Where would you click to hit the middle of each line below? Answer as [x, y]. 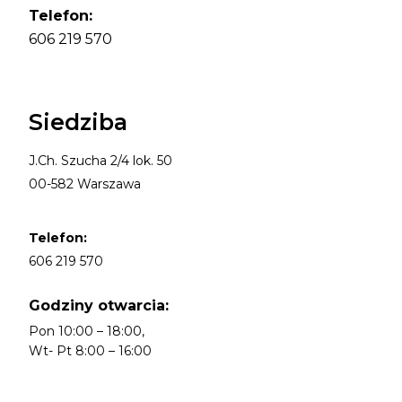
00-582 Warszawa [85, 184]
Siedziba [78, 122]
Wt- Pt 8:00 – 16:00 [90, 350]
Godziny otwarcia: [99, 305]
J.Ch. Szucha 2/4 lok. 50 [100, 160]
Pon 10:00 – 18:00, [87, 331]
